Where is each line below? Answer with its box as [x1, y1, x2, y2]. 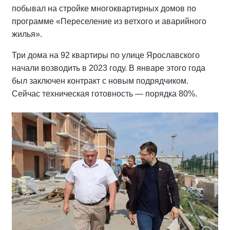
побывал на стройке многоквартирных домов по [12, 4, 196, 13]
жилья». [12, 30, 42, 39]
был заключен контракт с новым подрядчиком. [12, 76, 188, 86]
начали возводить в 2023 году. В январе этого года [12, 64, 205, 73]
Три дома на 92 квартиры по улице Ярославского [12, 51, 200, 60]
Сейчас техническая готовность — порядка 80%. [12, 89, 197, 99]
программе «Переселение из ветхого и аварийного [12, 17, 206, 26]
